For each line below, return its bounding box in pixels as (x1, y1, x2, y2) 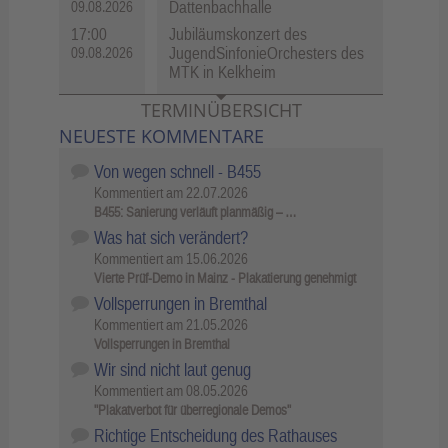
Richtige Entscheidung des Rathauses (93, 424, 337, 446)
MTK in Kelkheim (169, 62, 276, 83)
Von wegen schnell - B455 (93, 160, 261, 182)
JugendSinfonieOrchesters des (169, 43, 364, 64)
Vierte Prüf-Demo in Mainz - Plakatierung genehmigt (94, 269, 357, 286)
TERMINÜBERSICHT (140, 97, 302, 122)
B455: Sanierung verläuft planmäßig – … (94, 203, 297, 220)
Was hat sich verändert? (93, 226, 248, 248)
